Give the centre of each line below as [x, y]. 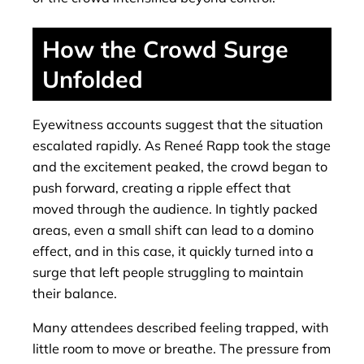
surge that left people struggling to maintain [168, 272]
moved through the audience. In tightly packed [175, 208]
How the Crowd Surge [165, 48]
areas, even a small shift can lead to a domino [173, 230]
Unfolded [93, 78]
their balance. [75, 293]
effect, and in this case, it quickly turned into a [173, 251]
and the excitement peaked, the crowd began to [180, 166]
